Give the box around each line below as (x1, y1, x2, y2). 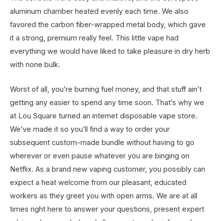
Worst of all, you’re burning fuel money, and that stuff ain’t (10, 84, 202, 94)
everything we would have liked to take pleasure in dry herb (10, 46, 210, 56)
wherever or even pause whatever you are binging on (10, 151, 189, 160)
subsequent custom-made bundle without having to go (10, 138, 194, 147)
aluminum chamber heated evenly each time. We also (10, 6, 188, 16)
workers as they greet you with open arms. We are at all (10, 191, 197, 200)
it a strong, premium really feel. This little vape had (10, 33, 179, 42)
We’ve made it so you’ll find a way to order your (10, 124, 170, 134)
